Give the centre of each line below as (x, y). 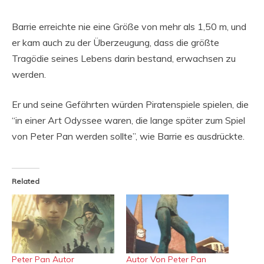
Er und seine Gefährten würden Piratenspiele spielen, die (130, 105)
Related (26, 181)
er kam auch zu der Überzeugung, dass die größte (115, 43)
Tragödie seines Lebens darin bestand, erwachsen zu (124, 59)
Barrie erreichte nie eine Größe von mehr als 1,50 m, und (129, 27)
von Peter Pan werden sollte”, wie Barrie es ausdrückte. (128, 136)
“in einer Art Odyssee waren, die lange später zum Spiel (128, 121)
